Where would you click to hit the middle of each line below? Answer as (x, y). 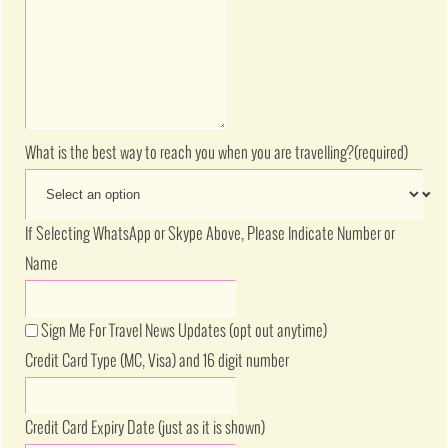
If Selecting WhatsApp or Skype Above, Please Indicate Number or (210, 235)
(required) (381, 154)
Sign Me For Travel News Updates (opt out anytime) (184, 332)
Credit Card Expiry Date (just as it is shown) (145, 429)
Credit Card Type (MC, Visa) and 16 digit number (157, 362)
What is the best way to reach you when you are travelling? (190, 154)
